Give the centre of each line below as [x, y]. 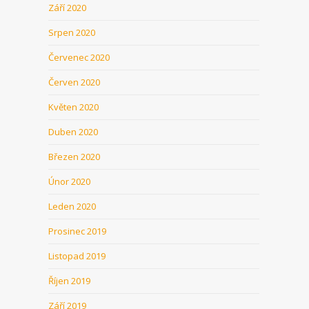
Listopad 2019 [77, 256]
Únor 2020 [69, 181]
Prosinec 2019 [77, 231]
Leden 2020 [72, 206]
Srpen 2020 [72, 32]
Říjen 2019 [69, 281]
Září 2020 [67, 8]
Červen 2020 [74, 82]
